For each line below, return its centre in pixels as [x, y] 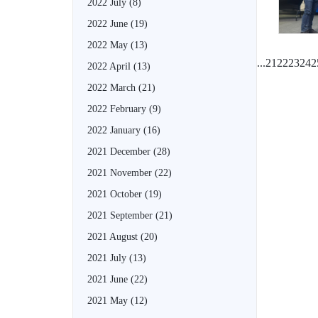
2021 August [114, 236]
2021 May [109, 300]
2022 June [109, 23]
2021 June [109, 279]
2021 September [121, 215]
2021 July [108, 258]
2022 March [113, 87]
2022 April [110, 66]
